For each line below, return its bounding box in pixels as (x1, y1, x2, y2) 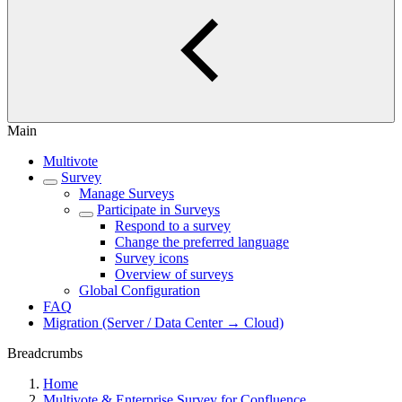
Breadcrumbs (7, 345, 83, 361)
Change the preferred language (115, 234, 289, 249)
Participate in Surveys (97, 202, 220, 217)
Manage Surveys (79, 186, 174, 201)
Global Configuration (79, 283, 200, 298)
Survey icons (115, 250, 188, 266)
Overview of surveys (115, 267, 233, 282)
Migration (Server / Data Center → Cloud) (43, 315, 284, 330)
